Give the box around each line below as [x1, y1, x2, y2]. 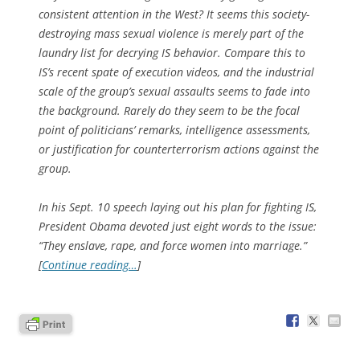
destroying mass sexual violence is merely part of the [39, 25, 304, 41]
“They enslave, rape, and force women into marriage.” [39, 237, 307, 253]
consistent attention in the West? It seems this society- [39, 6, 309, 22]
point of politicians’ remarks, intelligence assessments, [39, 121, 310, 137]
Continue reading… [42, 256, 137, 272]
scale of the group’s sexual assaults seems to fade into [39, 83, 310, 99]
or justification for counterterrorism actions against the [39, 141, 319, 157]
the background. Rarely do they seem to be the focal [39, 102, 300, 118]
